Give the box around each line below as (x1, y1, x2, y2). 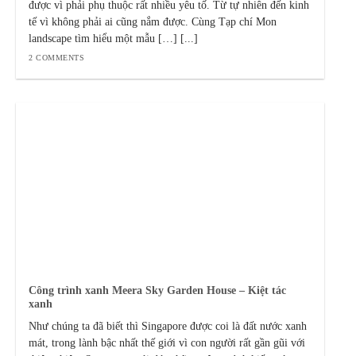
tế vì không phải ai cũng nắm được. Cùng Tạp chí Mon (29, 16, 277, 29)
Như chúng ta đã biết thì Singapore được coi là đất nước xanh (29, 320, 308, 333)
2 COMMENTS (29, 53, 85, 62)
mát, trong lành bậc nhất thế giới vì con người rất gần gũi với (29, 337, 306, 350)
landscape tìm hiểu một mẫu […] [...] (29, 33, 199, 45)
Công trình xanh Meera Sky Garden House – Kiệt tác (29, 284, 287, 296)
